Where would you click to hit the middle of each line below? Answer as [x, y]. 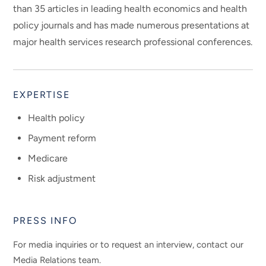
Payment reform [62, 138]
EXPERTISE [42, 94]
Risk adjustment [62, 179]
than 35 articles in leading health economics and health [130, 8]
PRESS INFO [45, 221]
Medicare [48, 159]
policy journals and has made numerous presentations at [132, 25]
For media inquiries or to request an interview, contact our [129, 244]
